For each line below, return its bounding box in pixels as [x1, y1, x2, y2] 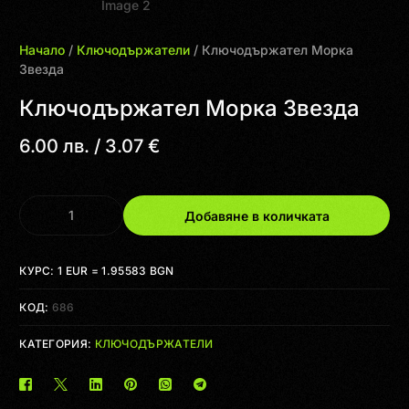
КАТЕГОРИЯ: [19, 336, 95, 351]
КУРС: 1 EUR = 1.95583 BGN [19, 263, 174, 278]
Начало [19, 42, 66, 58]
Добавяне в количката [184, 207, 330, 224]
